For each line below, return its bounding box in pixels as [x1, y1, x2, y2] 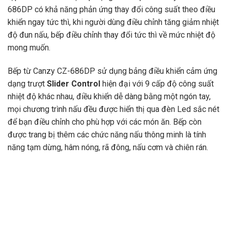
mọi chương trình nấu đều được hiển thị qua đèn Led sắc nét [8, 104, 219, 115]
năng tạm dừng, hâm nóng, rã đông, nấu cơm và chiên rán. [8, 142, 208, 153]
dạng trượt [8, 79, 47, 89]
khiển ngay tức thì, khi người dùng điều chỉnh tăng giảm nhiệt [8, 17, 219, 27]
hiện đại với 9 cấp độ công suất [100, 79, 214, 89]
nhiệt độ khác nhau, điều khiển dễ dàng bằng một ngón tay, [8, 92, 211, 102]
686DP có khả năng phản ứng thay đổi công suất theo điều [8, 5, 215, 15]
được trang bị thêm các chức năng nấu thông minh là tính [8, 130, 206, 140]
